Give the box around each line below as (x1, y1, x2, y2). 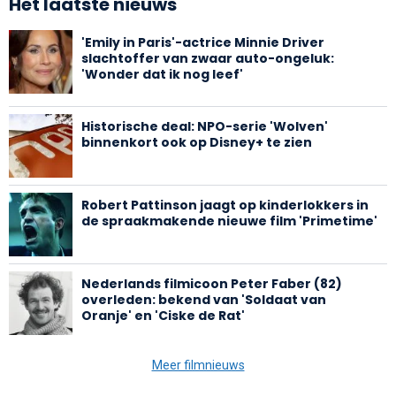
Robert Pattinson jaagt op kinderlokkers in (81, 195, 369, 214)
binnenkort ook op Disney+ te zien (81, 133, 312, 151)
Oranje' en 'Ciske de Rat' (81, 306, 245, 324)
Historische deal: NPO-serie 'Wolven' (81, 117, 328, 135)
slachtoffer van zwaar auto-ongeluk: (81, 49, 334, 67)
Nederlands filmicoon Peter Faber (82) (81, 274, 342, 293)
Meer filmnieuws (151, 357, 245, 372)
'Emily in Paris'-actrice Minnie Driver (81, 33, 324, 51)
